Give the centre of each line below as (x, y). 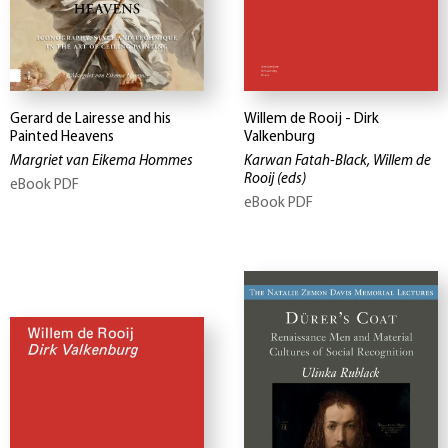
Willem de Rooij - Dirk (311, 120)
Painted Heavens (62, 138)
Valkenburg (279, 138)
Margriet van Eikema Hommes (101, 162)
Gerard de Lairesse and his (90, 120)
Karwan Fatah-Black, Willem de (337, 162)
